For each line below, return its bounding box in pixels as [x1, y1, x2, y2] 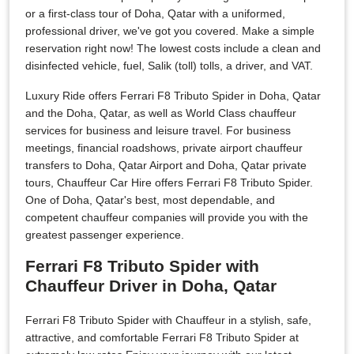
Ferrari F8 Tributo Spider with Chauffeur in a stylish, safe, [25, 314, 311, 326]
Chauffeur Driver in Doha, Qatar [25, 277, 277, 295]
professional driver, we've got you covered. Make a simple [25, 24, 314, 37]
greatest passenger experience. [25, 228, 184, 241]
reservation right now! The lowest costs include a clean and [25, 42, 321, 55]
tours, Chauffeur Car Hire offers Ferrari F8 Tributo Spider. [25, 176, 313, 189]
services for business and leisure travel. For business [25, 124, 291, 137]
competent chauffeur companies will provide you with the [25, 211, 308, 224]
